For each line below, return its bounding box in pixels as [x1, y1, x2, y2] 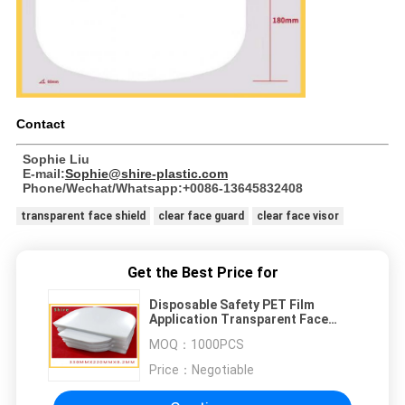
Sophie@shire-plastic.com [64, 165, 228, 181]
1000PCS [191, 336, 244, 352]
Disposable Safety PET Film [149, 297, 315, 312]
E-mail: [22, 165, 65, 181]
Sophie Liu [22, 151, 89, 166]
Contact [15, 116, 65, 131]
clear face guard [157, 209, 244, 222]
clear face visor [256, 209, 339, 222]
